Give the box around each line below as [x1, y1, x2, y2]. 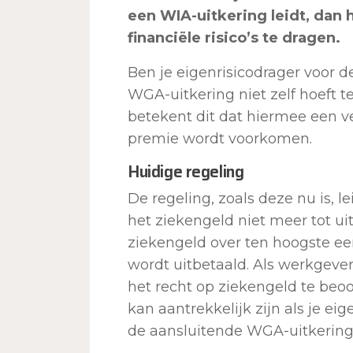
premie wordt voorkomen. [128, 129, 312, 147]
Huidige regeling [128, 158, 244, 184]
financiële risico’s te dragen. [128, 28, 340, 46]
